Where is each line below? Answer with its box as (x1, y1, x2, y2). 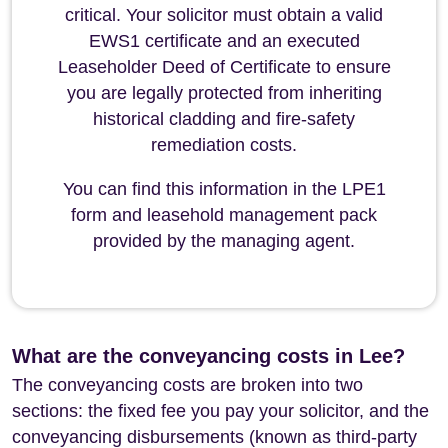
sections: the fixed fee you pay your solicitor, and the (12, 401, 429, 421)
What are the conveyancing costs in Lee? (12, 345, 405, 367)
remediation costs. (151, 135, 297, 155)
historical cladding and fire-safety (93, 109, 355, 129)
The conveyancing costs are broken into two (12, 375, 363, 395)
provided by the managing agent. (93, 231, 355, 251)
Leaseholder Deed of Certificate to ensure (57, 57, 391, 77)
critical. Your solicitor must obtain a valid (65, 5, 383, 25)
